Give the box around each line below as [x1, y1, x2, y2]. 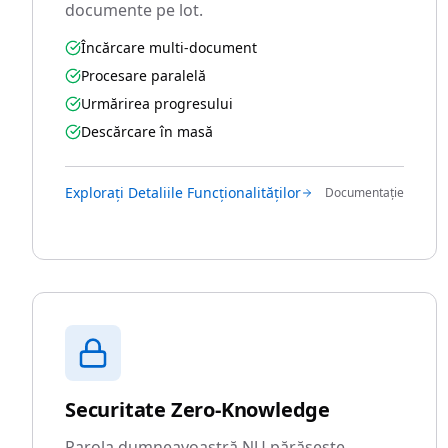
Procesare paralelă [81, 66, 206, 85]
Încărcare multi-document [81, 38, 257, 57]
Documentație [325, 184, 405, 201]
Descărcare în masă [81, 122, 213, 141]
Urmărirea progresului [81, 94, 233, 113]
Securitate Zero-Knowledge [65, 396, 330, 423]
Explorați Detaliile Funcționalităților [65, 183, 301, 202]
